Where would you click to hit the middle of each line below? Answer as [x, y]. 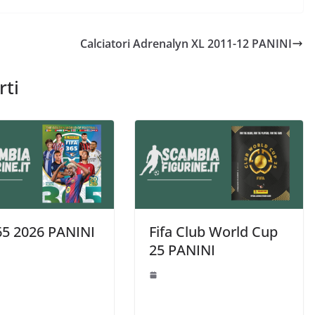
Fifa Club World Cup [213, 231]
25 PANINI [182, 250]
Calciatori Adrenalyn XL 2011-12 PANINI [186, 43]
